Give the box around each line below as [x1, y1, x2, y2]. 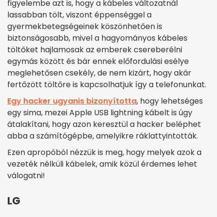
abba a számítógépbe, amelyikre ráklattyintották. [7, 130, 198, 142]
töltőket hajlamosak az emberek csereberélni [7, 44, 182, 56]
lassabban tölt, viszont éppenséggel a [7, 9, 152, 21]
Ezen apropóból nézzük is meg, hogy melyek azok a [7, 147, 201, 158]
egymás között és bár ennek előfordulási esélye [7, 56, 189, 67]
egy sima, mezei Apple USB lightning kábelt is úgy [7, 107, 192, 119]
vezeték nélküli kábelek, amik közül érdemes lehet [7, 158, 197, 170]
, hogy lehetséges [137, 95, 203, 107]
